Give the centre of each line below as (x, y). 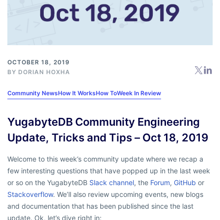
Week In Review (139, 93)
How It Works (77, 93)
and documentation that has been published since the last (100, 206)
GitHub (185, 182)
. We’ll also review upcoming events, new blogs (128, 194)
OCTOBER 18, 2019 (39, 62)
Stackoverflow (30, 194)
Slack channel (112, 182)
